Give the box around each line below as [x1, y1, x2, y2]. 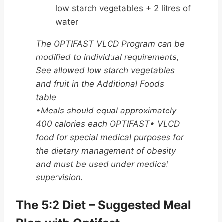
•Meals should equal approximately [36, 106, 176, 116]
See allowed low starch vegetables [36, 65, 175, 76]
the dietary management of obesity [36, 146, 176, 156]
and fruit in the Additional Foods [36, 79, 164, 89]
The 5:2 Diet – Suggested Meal [16, 198, 191, 213]
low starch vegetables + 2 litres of [55, 3, 191, 14]
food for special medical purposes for [36, 132, 184, 143]
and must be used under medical [36, 159, 168, 169]
